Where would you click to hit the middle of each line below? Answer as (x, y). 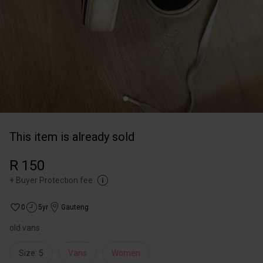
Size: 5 (31, 253)
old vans (25, 228)
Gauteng (75, 207)
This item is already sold (72, 137)
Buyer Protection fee (54, 180)
